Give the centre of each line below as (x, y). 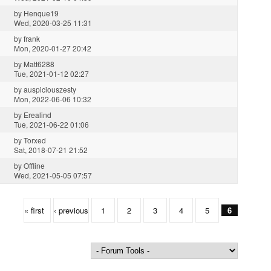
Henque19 (41, 13)
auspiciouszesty (50, 90)
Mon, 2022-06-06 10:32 (53, 99)
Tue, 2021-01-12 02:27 (51, 74)
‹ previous (71, 211)
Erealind (38, 115)
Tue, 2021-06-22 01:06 (51, 125)
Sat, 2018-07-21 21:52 (51, 150)
